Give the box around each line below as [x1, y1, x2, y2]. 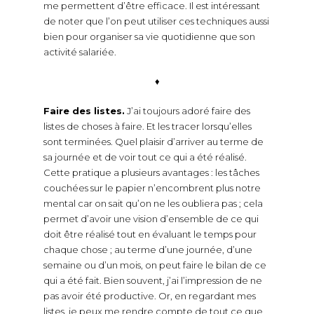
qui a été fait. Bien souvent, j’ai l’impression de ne [43, 274, 262, 286]
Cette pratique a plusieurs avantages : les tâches [43, 166, 259, 178]
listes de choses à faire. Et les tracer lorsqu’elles [43, 120, 252, 132]
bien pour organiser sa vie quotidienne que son [43, 30, 255, 42]
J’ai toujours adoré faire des [124, 104, 250, 116]
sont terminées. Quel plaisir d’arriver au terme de [43, 135, 264, 147]
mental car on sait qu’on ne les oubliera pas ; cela [43, 197, 263, 209]
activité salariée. [43, 46, 116, 57]
